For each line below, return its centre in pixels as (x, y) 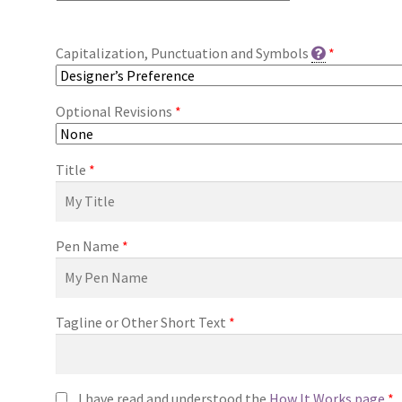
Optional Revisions (114, 112)
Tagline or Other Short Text (141, 323)
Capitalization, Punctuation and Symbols (183, 53)
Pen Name (88, 246)
